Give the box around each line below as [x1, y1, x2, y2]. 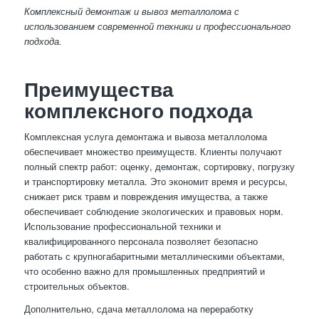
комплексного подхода [23, 98, 253, 122]
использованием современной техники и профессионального [23, 19, 291, 33]
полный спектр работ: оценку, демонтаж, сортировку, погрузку [23, 159, 295, 173]
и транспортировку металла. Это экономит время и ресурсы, [23, 174, 288, 188]
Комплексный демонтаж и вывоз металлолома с [23, 4, 239, 18]
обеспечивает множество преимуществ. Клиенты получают [23, 144, 282, 158]
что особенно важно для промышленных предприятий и [23, 263, 265, 278]
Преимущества [23, 76, 174, 101]
